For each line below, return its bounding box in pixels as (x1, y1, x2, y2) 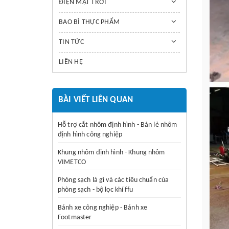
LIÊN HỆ (59, 58, 83, 66)
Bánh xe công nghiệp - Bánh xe (58, 204, 148, 212)
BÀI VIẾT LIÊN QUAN (58, 96, 133, 104)
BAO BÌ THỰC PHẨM (59, 18, 120, 26)
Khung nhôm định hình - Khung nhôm (58, 149, 165, 156)
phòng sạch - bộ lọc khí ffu (58, 186, 133, 194)
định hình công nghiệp (58, 131, 122, 139)
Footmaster (58, 214, 92, 221)
